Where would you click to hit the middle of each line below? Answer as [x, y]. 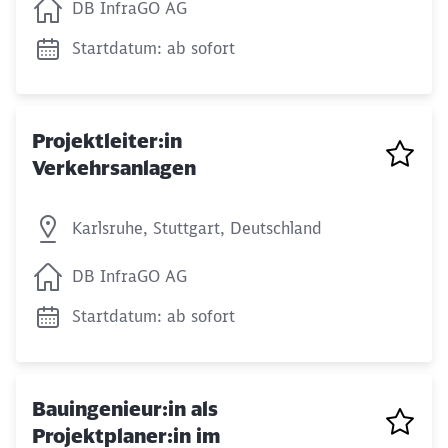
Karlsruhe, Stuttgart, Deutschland [197, 227]
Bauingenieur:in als [125, 408]
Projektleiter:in [107, 140]
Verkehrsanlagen [114, 167]
